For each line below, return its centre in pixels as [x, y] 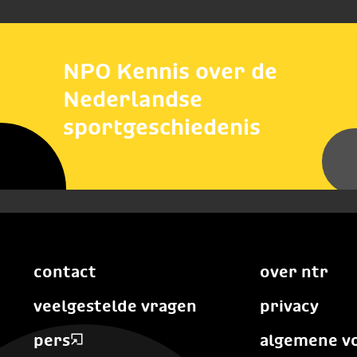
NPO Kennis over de [171, 72]
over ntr [294, 272]
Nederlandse [133, 100]
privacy [290, 306]
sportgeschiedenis [162, 127]
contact [65, 272]
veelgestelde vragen [115, 306]
